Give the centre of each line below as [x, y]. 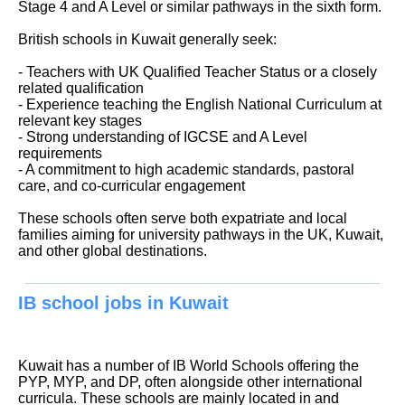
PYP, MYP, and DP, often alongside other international [190, 381]
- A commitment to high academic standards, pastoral [186, 169]
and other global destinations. [113, 250]
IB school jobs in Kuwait [123, 302]
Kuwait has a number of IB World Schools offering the [188, 365]
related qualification [81, 88]
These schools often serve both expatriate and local [183, 218]
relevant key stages [80, 120]
